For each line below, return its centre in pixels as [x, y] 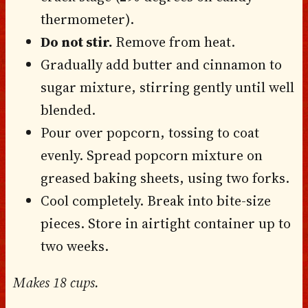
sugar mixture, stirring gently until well [167, 87]
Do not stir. [78, 42]
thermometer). [87, 19]
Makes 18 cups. [56, 282]
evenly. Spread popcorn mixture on [151, 155]
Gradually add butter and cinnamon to [161, 64]
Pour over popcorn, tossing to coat [150, 132]
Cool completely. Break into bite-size [155, 200]
